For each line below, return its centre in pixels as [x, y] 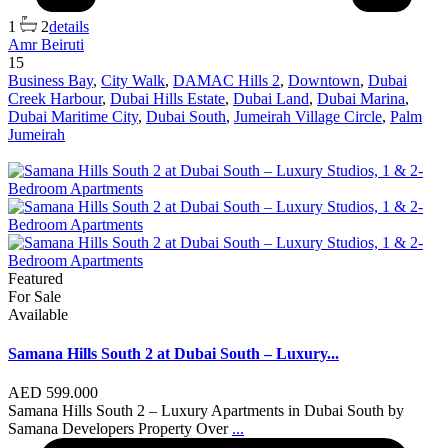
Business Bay [50, 80]
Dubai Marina [361, 98]
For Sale [34, 296]
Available [38, 314]
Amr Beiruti [46, 44]
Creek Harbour [55, 98]
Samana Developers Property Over [120, 429]
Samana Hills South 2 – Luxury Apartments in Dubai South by [206, 411]
